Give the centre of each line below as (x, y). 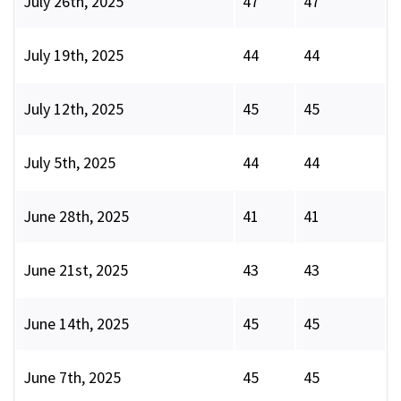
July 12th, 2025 (73, 109)
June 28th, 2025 (76, 217)
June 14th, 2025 (76, 324)
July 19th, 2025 (73, 55)
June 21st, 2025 (76, 270)
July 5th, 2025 (69, 163)
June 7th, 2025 (72, 378)
